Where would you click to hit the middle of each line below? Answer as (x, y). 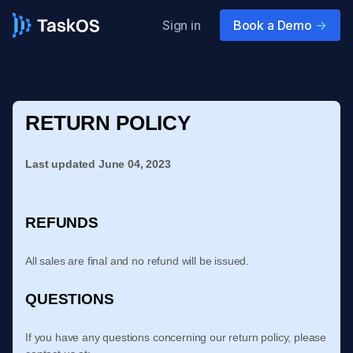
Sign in (181, 25)
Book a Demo (272, 25)
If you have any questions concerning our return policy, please (176, 337)
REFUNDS (62, 223)
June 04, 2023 (134, 164)
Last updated (62, 164)
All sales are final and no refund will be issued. (137, 261)
